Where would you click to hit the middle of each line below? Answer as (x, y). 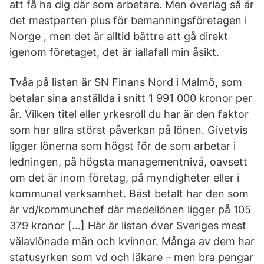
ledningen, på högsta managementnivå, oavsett (128, 162)
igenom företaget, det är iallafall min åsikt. (114, 52)
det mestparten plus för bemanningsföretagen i (128, 20)
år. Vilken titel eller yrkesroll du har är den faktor (129, 114)
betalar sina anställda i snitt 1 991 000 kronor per (131, 98)
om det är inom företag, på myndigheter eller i (124, 178)
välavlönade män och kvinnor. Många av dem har (132, 241)
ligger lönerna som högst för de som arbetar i (123, 146)
